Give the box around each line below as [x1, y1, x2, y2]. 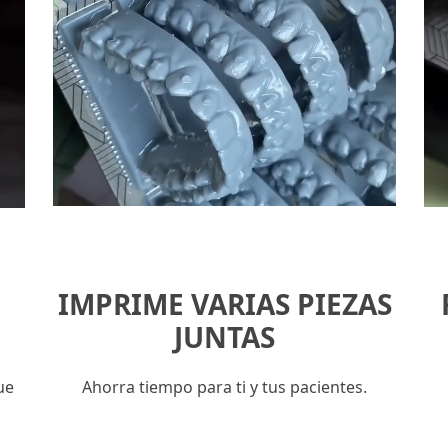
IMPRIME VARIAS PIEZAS [57, 284, 392, 323]
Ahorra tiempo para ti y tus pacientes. [82, 375, 367, 398]
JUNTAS [174, 317, 275, 356]
